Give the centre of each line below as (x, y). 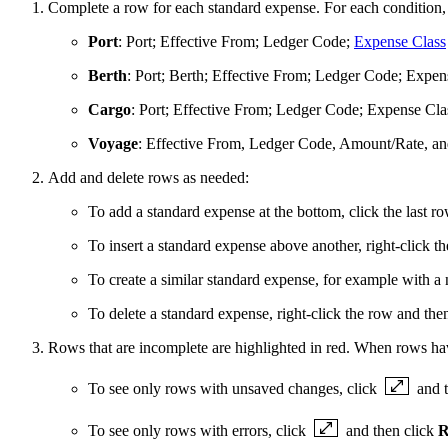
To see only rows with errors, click (199, 431)
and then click (392, 431)
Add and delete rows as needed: (148, 178)
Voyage (113, 144)
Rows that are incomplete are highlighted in (187, 348)
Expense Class (400, 42)
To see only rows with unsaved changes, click (234, 389)
